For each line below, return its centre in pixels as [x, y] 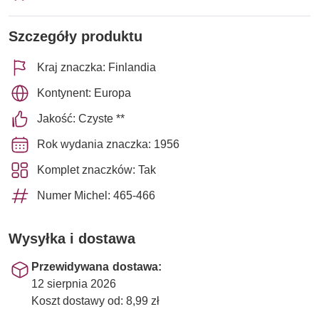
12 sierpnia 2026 [74, 283]
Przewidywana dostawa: [96, 266]
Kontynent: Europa [84, 93]
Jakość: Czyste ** [81, 118]
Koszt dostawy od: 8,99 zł [95, 300]
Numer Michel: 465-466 [96, 195]
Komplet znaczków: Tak [96, 169]
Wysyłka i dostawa [72, 238]
